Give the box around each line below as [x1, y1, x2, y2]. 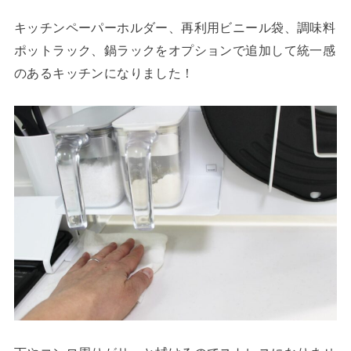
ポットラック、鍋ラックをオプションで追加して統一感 [13, 43, 336, 58]
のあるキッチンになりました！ [13, 66, 194, 81]
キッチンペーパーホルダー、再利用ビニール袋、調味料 [13, 20, 336, 35]
